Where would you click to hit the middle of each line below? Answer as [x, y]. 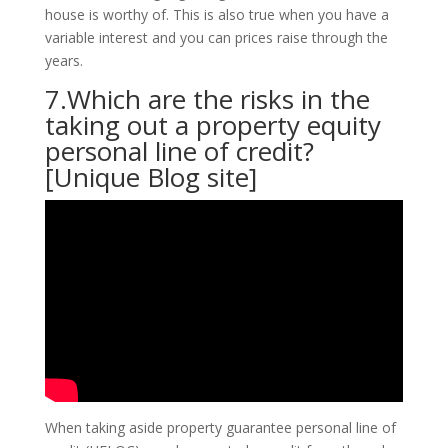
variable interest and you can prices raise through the [216, 37]
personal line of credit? [179, 151]
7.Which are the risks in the [207, 99]
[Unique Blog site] [150, 177]
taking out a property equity [212, 125]
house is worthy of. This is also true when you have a [216, 14]
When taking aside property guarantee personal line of [220, 427]
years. [63, 60]
